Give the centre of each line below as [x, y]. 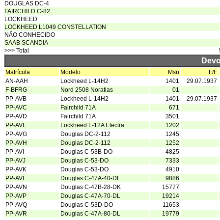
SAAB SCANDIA [26, 43]
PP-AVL [16, 178]
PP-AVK [16, 169]
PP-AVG [16, 134]
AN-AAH [17, 81]
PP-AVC [16, 108]
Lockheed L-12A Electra [92, 125]
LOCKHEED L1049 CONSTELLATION [55, 27]
